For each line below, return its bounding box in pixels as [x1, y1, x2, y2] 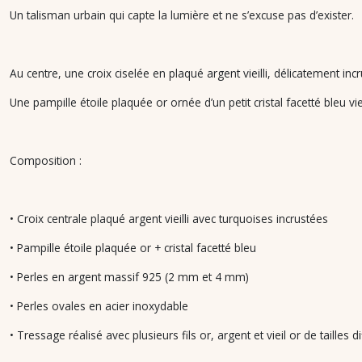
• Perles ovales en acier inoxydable [10, 298, 192, 314]
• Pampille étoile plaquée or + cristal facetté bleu [10, 240, 259, 255]
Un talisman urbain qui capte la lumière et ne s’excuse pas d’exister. [10, 7, 354, 23]
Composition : [10, 153, 82, 168]
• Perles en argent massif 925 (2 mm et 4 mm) [10, 269, 252, 284]
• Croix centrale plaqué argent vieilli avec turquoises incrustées [10, 211, 331, 226]
